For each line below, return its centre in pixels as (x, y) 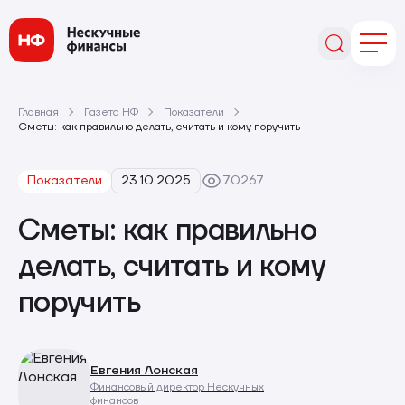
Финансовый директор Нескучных (177, 387)
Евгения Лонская (144, 371)
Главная (38, 112)
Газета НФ (111, 112)
